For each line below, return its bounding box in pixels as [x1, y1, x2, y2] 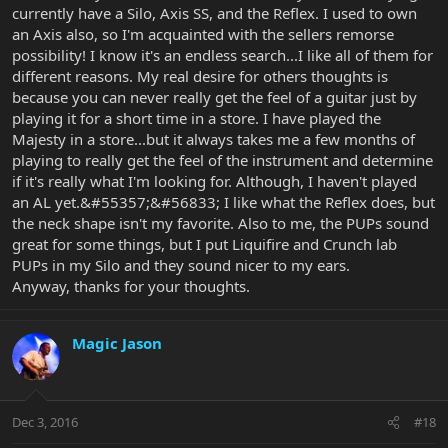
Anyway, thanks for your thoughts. [12, 275, 250, 296]
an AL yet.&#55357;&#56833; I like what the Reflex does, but [12, 191, 435, 212]
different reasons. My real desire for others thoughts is [12, 65, 388, 86]
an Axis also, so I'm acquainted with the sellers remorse [12, 23, 394, 44]
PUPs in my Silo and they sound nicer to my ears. [12, 254, 350, 275]
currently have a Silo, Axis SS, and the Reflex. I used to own [12, 2, 417, 23]
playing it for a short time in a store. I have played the [12, 107, 381, 128]
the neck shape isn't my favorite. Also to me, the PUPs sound [12, 212, 429, 233]
